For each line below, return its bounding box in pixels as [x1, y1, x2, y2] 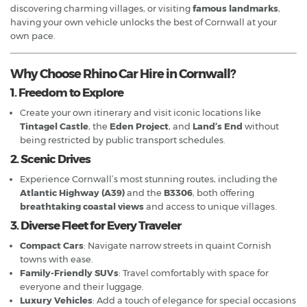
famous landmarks [193, 2, 278, 14]
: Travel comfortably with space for [119, 267, 269, 278]
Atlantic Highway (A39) [20, 186, 125, 198]
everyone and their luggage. [20, 280, 144, 292]
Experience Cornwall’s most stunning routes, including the [20, 173, 278, 184]
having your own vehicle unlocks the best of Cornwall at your [10, 16, 277, 27]
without [243, 120, 279, 132]
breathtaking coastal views [20, 200, 144, 212]
